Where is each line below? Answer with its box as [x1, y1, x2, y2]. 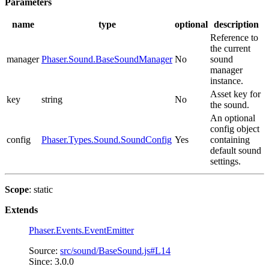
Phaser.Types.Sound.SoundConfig [41, 134, 172, 145]
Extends [5, 204, 38, 215]
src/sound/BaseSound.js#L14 [60, 245, 171, 256]
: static [29, 184, 53, 195]
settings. [210, 156, 241, 166]
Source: [29, 245, 60, 256]
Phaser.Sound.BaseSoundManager [41, 53, 172, 64]
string [41, 94, 62, 104]
